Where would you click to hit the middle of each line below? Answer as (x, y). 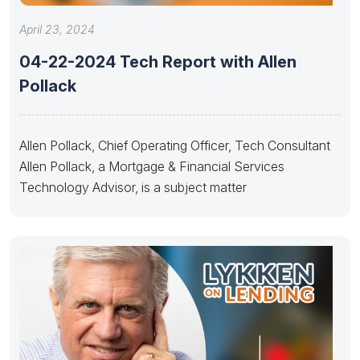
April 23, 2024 (57, 29)
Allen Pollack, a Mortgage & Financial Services (152, 166)
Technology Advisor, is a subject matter (133, 187)
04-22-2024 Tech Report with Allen (158, 61)
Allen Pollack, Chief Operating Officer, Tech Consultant (175, 145)
